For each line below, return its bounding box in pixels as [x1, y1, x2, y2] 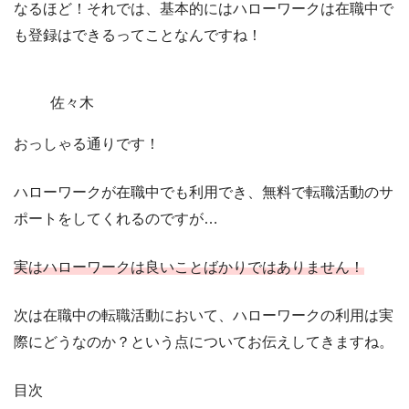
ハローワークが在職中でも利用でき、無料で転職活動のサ [14, 184, 393, 201]
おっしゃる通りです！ [14, 136, 160, 152]
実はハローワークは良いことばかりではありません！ [14, 259, 364, 276]
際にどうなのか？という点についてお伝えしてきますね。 [14, 334, 393, 351]
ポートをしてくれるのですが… [14, 211, 218, 227]
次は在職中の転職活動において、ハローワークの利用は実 [14, 308, 393, 324]
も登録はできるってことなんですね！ [14, 27, 262, 44]
